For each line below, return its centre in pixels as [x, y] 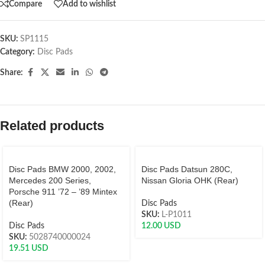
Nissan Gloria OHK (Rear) [190, 180]
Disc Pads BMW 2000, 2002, [62, 169]
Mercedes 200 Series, [50, 180]
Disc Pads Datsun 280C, [187, 169]
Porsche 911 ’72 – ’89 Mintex [63, 192]
